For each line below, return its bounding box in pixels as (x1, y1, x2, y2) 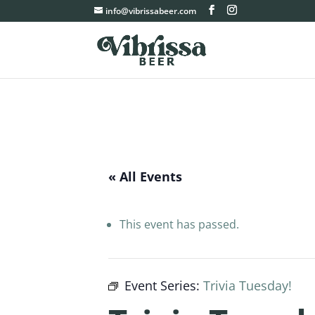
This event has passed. (120, 217, 240, 232)
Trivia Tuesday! (203, 277, 292, 294)
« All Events (108, 168, 183, 185)
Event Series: (124, 277, 204, 294)
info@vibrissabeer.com (105, 5, 197, 17)
